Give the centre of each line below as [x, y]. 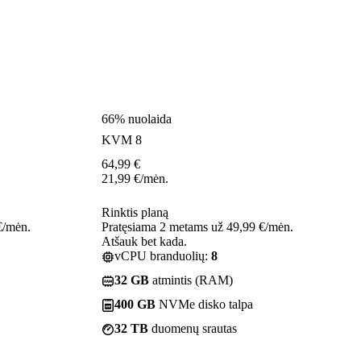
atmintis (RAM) [191, 280]
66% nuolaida [137, 118]
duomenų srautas [193, 328]
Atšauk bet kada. [144, 241]
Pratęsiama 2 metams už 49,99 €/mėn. [197, 226]
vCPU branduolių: [163, 255]
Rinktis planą [135, 212]
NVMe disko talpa [204, 304]
